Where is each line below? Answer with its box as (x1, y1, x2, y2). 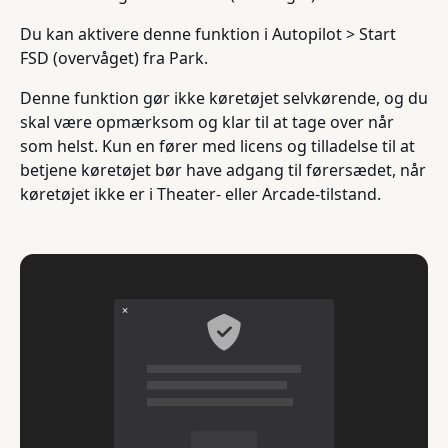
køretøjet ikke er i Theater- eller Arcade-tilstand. (20, 182, 381, 205)
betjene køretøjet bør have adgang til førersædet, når (20, 158, 426, 181)
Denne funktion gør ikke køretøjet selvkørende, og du (20, 86, 428, 109)
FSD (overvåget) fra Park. (20, 46, 208, 69)
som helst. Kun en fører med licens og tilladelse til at (20, 134, 415, 157)
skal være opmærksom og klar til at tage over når (20, 110, 394, 133)
